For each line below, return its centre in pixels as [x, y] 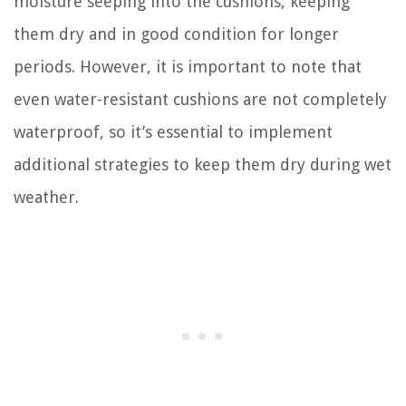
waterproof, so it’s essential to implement [173, 131]
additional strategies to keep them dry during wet [203, 164]
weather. [46, 197]
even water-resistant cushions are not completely [200, 99]
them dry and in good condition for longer [176, 34]
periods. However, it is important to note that [188, 66]
